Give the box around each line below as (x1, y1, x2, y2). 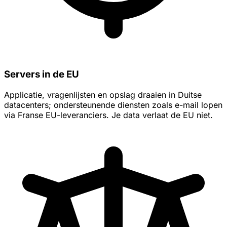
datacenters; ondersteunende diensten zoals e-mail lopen (4, 99, 222, 110)
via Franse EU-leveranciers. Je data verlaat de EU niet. (4, 109, 213, 120)
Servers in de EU (4, 68, 79, 80)
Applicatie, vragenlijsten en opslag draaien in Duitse (4, 89, 202, 100)
